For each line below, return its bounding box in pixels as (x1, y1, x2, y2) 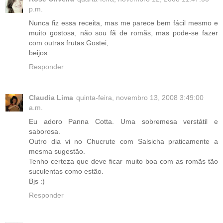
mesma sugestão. (29, 147, 85, 155)
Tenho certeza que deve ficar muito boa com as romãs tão (29, 157, 218, 165)
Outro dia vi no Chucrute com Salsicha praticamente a (29, 137, 218, 145)
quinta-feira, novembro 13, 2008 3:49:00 (76, 93, 204, 102)
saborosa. (29, 127, 60, 135)
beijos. (29, 48, 49, 57)
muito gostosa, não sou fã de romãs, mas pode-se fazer (29, 28, 218, 37)
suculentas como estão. (29, 167, 104, 175)
